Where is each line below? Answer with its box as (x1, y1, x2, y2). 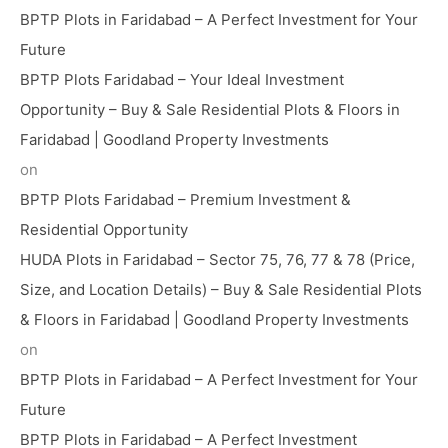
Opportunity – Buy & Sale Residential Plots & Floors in (20, 100, 400, 120)
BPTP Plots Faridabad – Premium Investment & (20, 190, 351, 210)
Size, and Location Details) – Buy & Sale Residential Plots (20, 280, 422, 300)
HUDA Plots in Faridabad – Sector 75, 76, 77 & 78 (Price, (20, 250, 415, 270)
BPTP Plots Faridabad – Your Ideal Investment (20, 70, 344, 90)
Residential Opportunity (20, 220, 188, 240)
